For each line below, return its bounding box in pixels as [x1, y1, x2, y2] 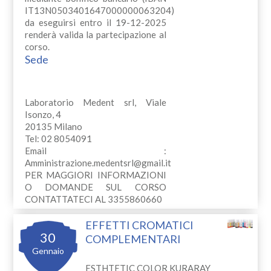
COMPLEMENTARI [85, 232, 181, 246]
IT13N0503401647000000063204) [24, 4, 174, 16]
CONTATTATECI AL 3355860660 [24, 193, 162, 204]
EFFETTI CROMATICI [85, 218, 194, 232]
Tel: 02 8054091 [24, 132, 92, 144]
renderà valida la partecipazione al [24, 28, 166, 40]
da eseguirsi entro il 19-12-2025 [24, 16, 166, 28]
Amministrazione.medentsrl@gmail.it [24, 157, 171, 168]
